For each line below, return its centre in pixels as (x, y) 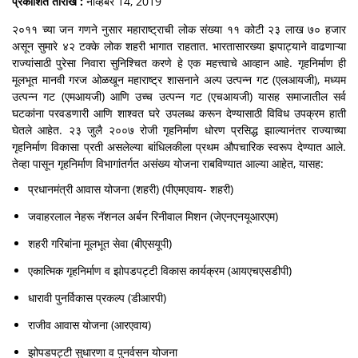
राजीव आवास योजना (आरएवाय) (89, 325)
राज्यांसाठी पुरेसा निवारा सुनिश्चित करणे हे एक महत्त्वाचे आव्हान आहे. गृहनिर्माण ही (179, 63)
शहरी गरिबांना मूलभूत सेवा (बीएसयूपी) (100, 243)
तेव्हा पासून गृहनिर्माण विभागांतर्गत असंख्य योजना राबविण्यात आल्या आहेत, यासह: (168, 163)
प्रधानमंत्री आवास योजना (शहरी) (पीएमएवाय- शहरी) (131, 189)
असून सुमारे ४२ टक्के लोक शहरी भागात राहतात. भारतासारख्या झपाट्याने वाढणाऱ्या (179, 46)
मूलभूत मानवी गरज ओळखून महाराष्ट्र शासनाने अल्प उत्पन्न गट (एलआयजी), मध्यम (179, 80)
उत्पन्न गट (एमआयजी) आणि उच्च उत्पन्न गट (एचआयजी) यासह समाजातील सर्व (179, 96)
